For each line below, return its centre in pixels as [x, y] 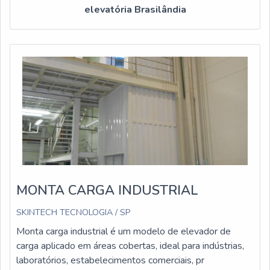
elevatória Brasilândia [135, 10]
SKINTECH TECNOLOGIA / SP [74, 212]
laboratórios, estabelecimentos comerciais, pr [110, 260]
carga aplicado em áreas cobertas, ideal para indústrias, [130, 246]
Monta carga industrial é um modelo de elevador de [124, 231]
